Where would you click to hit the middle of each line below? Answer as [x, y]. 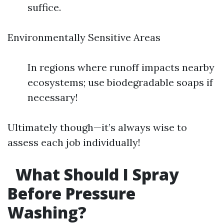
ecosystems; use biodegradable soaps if [120, 82]
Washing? [47, 212]
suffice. [44, 7]
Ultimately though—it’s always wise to [97, 127]
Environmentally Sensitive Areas [84, 37]
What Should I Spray [95, 174]
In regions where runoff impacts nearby [121, 67]
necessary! [53, 97]
